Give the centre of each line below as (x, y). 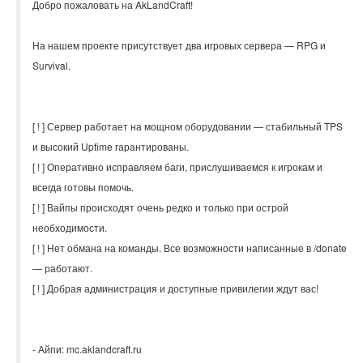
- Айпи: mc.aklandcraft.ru (87, 349)
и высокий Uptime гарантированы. (111, 147)
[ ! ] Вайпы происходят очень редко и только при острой (160, 207)
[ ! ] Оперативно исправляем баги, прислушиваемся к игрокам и (177, 167)
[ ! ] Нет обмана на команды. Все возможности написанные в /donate (190, 248)
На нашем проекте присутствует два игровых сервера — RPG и (179, 45)
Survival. (51, 66)
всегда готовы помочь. (83, 187)
